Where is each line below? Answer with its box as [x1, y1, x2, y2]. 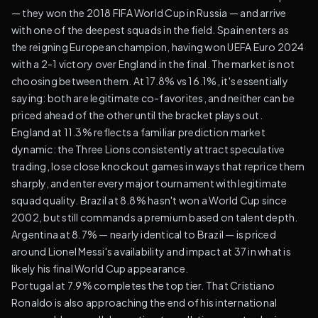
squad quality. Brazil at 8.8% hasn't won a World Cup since [11, 194, 287, 207]
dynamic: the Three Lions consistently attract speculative [11, 143, 285, 155]
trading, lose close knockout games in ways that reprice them [11, 160, 305, 172]
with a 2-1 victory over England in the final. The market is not [11, 57, 295, 70]
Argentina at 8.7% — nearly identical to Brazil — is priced [11, 228, 276, 241]
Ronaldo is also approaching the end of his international [11, 296, 278, 309]
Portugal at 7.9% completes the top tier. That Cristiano [11, 279, 275, 292]
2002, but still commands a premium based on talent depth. [11, 211, 298, 224]
